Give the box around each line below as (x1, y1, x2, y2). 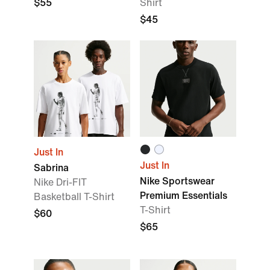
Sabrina (34, 163, 69, 173)
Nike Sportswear (140, 176, 215, 186)
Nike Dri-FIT (34, 177, 87, 187)
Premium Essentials (140, 190, 227, 201)
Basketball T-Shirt (34, 192, 115, 202)
